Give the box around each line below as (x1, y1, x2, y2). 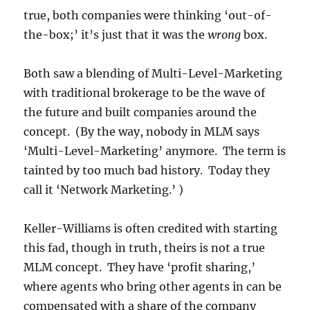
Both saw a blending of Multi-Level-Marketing (24, 66, 283, 81)
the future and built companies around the (24, 105, 257, 120)
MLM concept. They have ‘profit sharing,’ (24, 260, 256, 275)
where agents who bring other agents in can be (24, 280, 282, 294)
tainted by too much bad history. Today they (24, 163, 271, 178)
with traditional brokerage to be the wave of (24, 86, 266, 100)
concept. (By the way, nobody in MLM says (24, 125, 260, 139)
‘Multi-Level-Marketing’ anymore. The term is (24, 144, 286, 158)
